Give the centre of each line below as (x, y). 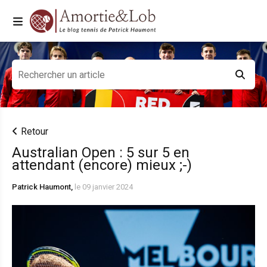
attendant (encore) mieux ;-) (102, 165)
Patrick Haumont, (43, 187)
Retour (35, 131)
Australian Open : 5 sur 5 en (101, 153)
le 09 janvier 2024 (104, 187)
